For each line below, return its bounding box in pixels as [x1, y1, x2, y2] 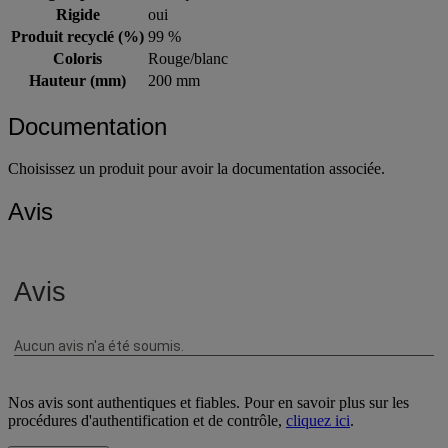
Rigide [55, 5, 100, 23]
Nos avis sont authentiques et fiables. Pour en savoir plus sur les [8, 393, 409, 411]
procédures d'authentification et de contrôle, [8, 411, 286, 429]
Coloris [53, 49, 102, 67]
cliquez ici [286, 411, 350, 429]
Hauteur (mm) [29, 71, 126, 89]
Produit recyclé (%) [11, 27, 144, 45]
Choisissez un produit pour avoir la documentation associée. [8, 160, 385, 178]
